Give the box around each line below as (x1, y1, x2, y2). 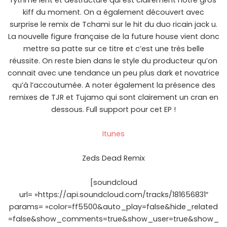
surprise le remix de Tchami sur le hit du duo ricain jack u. (10, 19, 217, 30)
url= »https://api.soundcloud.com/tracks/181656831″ (19, 190, 208, 200)
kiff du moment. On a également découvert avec (23, 7, 204, 18)
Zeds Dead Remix (82, 153, 145, 164)
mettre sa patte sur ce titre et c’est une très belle (23, 44, 204, 54)
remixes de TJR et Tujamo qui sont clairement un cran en (9, 92, 218, 103)
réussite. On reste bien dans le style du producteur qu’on (10, 56, 217, 66)
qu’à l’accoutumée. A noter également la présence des (12, 80, 215, 91)
